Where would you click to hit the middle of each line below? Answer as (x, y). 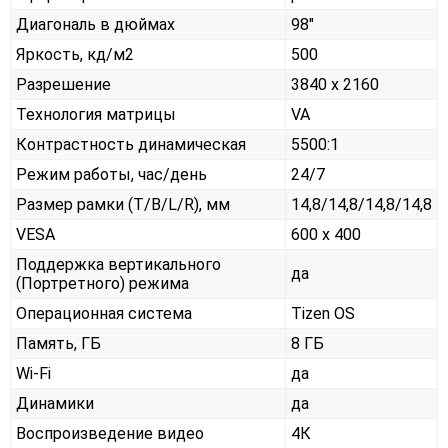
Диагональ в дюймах (95, 25)
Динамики (55, 404)
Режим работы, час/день (111, 175)
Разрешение (63, 85)
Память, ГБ (58, 344)
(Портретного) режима (102, 284)
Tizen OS (323, 314)
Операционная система (104, 314)
